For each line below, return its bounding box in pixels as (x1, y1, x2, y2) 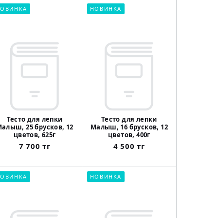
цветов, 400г (108, 130, 150, 140)
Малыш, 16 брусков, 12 (90, 123, 168, 132)
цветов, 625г (13, 130, 56, 140)
